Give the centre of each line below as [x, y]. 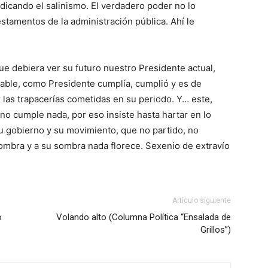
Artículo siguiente [202, 200]
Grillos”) [216, 230]
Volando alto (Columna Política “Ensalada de [144, 217]
